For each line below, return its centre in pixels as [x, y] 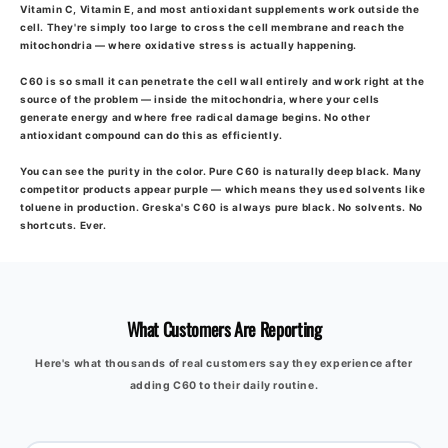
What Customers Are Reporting [224, 328]
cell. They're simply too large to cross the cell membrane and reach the [212, 26]
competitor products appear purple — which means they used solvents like [223, 188]
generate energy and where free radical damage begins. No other [195, 116]
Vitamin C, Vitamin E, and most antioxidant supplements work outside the [220, 8]
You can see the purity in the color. [115, 170]
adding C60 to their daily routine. [224, 385]
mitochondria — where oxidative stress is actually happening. [189, 44]
